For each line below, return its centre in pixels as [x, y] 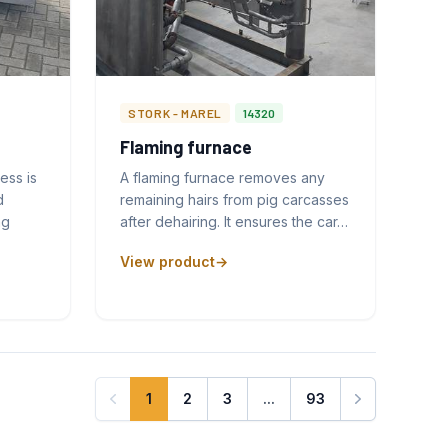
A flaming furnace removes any [223, 177]
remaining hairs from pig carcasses [235, 199]
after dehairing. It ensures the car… [234, 221]
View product [168, 261]
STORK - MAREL [175, 112]
